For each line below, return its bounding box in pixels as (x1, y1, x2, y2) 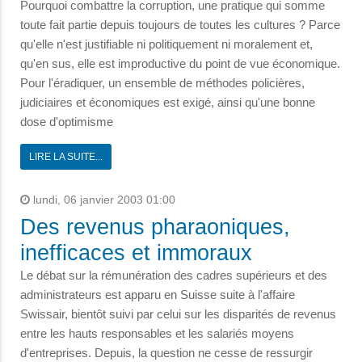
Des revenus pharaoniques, (20, 215, 290, 240)
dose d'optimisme (20, 115, 113, 129)
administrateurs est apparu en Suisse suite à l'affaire (20, 288, 295, 302)
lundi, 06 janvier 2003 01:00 (30, 194, 175, 207)
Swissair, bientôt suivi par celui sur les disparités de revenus (20, 307, 336, 322)
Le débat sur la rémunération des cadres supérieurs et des (20, 268, 327, 283)
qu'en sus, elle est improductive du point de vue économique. (20, 57, 340, 71)
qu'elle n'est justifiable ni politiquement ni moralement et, (20, 37, 313, 52)
